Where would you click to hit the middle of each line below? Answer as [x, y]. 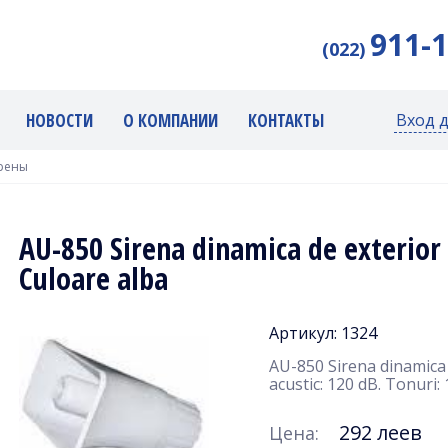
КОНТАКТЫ [286, 120]
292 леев [380, 432]
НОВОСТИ [59, 120]
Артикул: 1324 [323, 332]
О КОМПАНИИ [170, 120]
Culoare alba [93, 278]
